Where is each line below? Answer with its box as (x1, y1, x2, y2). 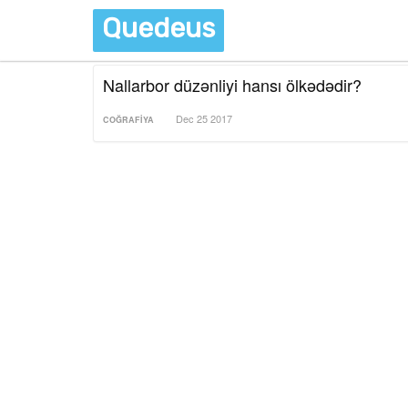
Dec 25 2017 (176, 111, 232, 126)
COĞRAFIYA (103, 114, 154, 126)
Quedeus (102, 12, 215, 45)
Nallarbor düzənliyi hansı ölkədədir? (103, 73, 362, 97)
